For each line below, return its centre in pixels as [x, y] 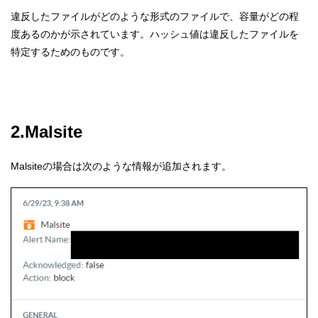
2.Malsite [46, 131]
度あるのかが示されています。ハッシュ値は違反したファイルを [155, 34]
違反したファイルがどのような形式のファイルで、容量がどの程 [155, 17]
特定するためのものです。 [70, 52]
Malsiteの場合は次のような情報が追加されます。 [121, 166]
